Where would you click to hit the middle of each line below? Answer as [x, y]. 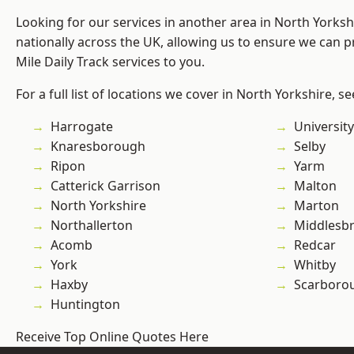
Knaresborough [98, 147]
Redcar [315, 245]
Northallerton [92, 226]
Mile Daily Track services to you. [110, 62]
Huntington [85, 305]
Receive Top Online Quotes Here [112, 337]
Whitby [315, 265]
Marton [316, 206]
